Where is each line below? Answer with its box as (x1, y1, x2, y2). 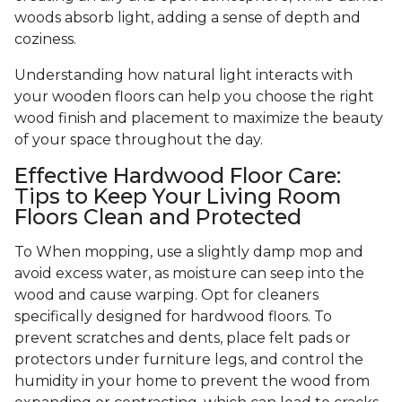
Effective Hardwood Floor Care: (14, 162, 341, 189)
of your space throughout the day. (14, 131, 263, 149)
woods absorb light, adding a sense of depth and (14, 9, 361, 27)
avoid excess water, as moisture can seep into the (14, 265, 364, 283)
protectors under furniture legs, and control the (14, 351, 363, 369)
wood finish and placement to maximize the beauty (14, 109, 383, 127)
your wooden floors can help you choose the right (14, 88, 374, 106)
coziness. (14, 31, 80, 48)
